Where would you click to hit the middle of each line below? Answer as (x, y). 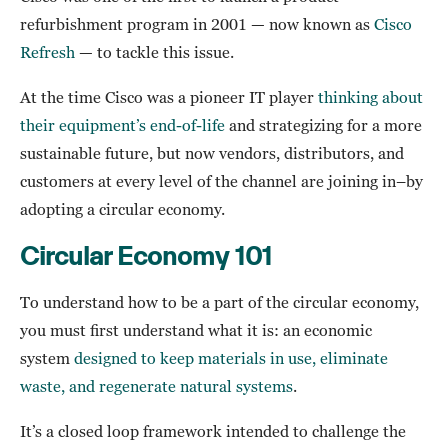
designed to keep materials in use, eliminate (231, 358)
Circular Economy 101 (146, 256)
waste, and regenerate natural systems (156, 386)
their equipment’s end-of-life (122, 125)
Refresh (47, 52)
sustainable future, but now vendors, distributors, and (212, 153)
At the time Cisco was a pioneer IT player (169, 97)
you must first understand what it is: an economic (196, 330)
